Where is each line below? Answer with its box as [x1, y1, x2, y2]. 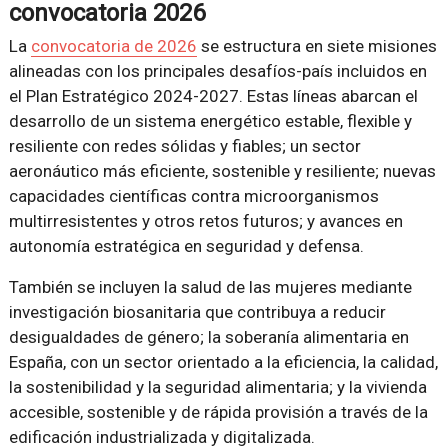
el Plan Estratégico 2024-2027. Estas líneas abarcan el [8, 86, 418, 107]
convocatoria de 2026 [30, 36, 197, 57]
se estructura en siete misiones [196, 36, 437, 57]
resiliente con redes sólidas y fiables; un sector [8, 136, 361, 157]
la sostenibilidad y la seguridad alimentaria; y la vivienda [8, 377, 427, 398]
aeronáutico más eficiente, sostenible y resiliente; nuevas [8, 161, 436, 182]
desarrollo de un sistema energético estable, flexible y [8, 111, 412, 132]
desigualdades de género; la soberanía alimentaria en [8, 327, 409, 348]
